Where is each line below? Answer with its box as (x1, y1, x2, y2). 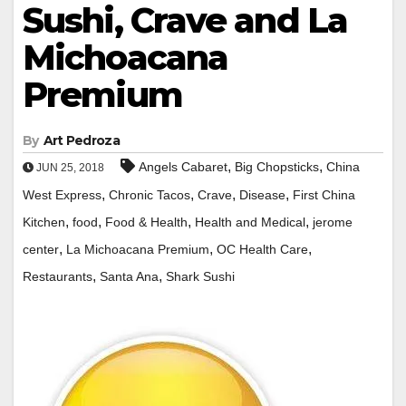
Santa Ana (100, 268, 159, 284)
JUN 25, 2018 (34, 160, 104, 174)
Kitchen (23, 214, 65, 229)
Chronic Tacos (109, 187, 190, 202)
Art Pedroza (43, 131, 120, 149)
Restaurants (23, 268, 92, 284)
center (23, 241, 59, 256)
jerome (313, 214, 353, 229)
